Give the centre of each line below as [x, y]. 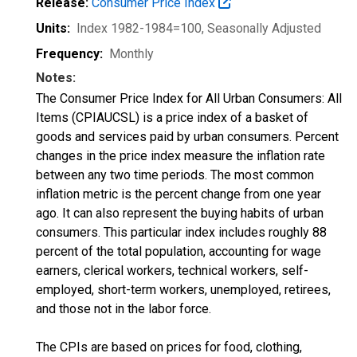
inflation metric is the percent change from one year [178, 194]
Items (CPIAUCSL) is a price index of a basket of [172, 118]
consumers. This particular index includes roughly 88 [181, 232]
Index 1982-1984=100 [139, 28]
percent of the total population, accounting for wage [178, 251]
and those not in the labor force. [124, 309]
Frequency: [69, 54]
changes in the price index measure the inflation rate [180, 156]
